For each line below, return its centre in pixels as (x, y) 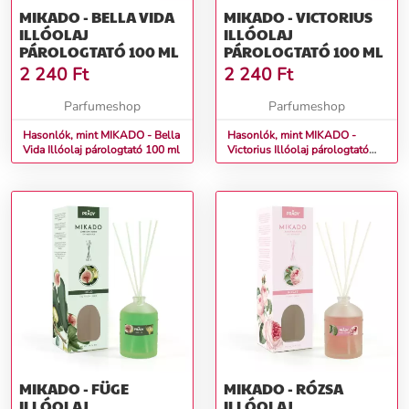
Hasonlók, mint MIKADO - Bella (101, 136)
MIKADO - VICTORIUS (298, 17)
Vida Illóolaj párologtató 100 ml (114, 150)
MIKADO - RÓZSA (283, 389)
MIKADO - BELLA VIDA (97, 17)
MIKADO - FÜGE (74, 389)
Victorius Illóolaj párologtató (251, 150)
